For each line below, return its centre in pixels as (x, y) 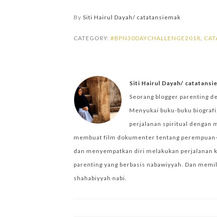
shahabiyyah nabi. (100, 178)
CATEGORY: (92, 38)
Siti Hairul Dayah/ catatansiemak (132, 17)
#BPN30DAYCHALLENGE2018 (155, 38)
